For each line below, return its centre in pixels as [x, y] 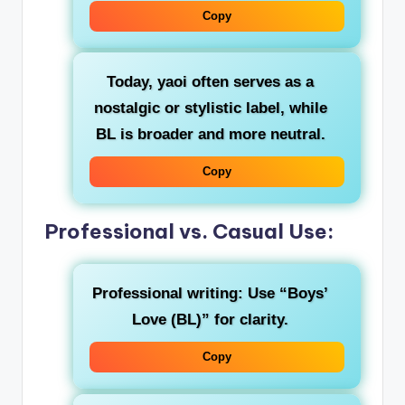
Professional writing [165, 294]
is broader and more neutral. [220, 135]
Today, [132, 82]
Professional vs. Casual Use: [189, 232]
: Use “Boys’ [283, 294]
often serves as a [250, 82]
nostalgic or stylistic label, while [210, 108]
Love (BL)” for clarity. [210, 320]
